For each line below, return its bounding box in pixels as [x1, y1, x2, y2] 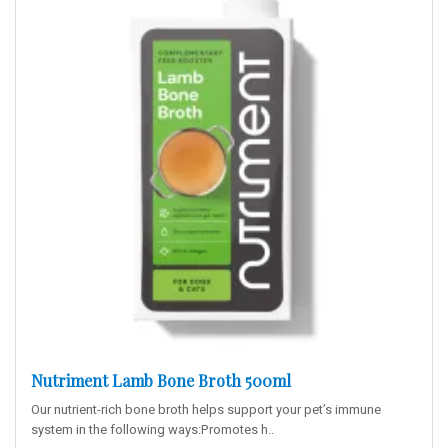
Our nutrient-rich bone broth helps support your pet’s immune [31, 400, 381, 419]
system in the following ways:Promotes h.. [31, 420, 274, 439]
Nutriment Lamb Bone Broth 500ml [31, 370, 291, 391]
